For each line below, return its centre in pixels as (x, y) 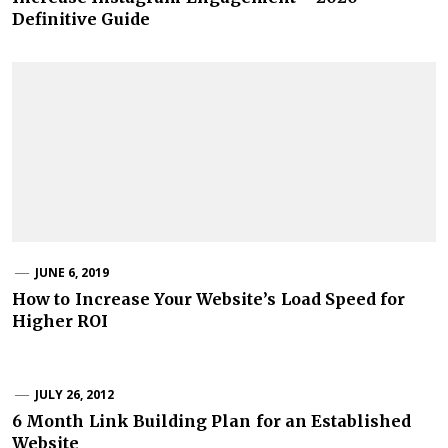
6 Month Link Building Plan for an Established (212, 420)
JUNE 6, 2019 (72, 272)
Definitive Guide (81, 18)
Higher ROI (60, 320)
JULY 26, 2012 (74, 394)
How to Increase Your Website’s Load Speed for (209, 298)
